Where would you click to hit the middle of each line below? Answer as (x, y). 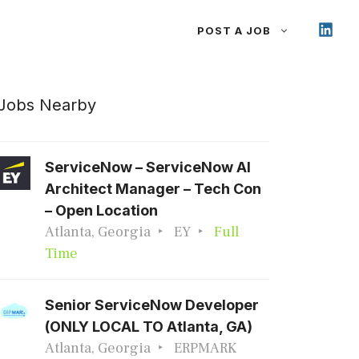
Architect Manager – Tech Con (153, 189)
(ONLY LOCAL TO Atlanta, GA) (149, 327)
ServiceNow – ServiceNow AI (148, 167)
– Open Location (101, 210)
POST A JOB (234, 30)
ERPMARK (205, 348)
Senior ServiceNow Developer (152, 305)
